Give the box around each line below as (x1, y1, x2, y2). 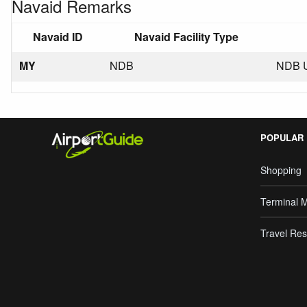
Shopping (260, 163, 302, 177)
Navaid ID (32, 29, 83, 45)
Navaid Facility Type (134, 29, 238, 45)
